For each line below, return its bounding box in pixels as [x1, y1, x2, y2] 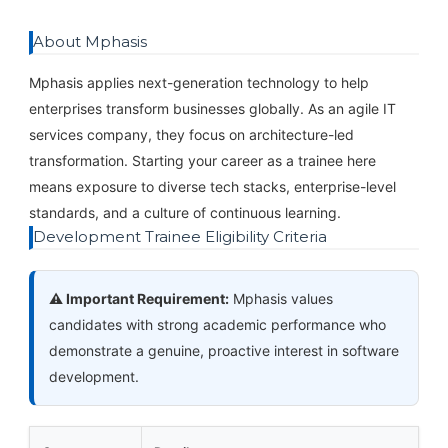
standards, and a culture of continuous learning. [28, 203, 341, 221]
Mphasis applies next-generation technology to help [28, 73, 369, 91]
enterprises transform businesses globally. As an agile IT [28, 99, 396, 117]
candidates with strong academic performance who [48, 315, 386, 333]
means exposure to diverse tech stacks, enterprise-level [28, 177, 396, 195]
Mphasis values [228, 289, 333, 307]
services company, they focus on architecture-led [28, 125, 354, 143]
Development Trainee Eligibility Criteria [32, 226, 327, 246]
